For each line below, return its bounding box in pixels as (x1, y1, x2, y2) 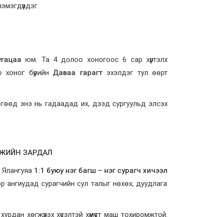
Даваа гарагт (53, 68, 103, 77)
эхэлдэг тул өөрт (102, 68, 168, 77)
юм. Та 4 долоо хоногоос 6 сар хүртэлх (21, 55, 168, 64)
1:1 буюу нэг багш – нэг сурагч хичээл (33, 166, 168, 175)
